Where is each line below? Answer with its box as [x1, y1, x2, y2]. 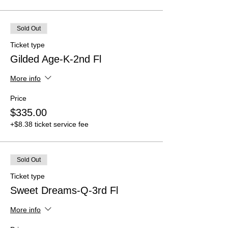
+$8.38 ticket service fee [10, 120, 89, 129]
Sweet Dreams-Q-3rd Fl [10, 185, 118, 196]
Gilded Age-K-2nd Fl [10, 53, 101, 65]
